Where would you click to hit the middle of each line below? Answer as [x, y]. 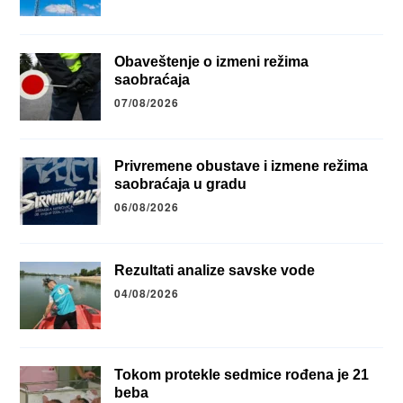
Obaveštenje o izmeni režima [212, 62]
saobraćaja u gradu [181, 184]
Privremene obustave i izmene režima [242, 166]
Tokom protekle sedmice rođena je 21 [242, 375]
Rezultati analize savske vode [215, 271]
